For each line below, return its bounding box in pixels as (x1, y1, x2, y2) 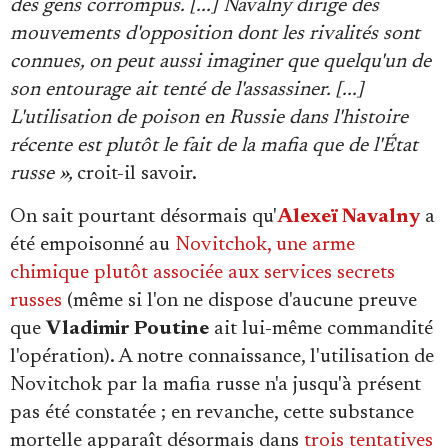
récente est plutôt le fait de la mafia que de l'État (10, 135, 418, 156)
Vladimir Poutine (46, 318, 209, 339)
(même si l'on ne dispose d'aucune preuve (62, 290, 417, 311)
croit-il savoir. (77, 163, 197, 184)
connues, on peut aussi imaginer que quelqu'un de (10, 51, 431, 72)
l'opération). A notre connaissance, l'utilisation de (10, 346, 434, 367)
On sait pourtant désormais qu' (10, 206, 277, 227)
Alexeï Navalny (277, 206, 420, 227)
